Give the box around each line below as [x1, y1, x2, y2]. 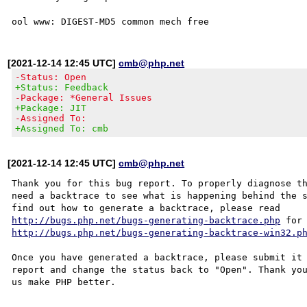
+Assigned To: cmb [15, 123, 109, 134]
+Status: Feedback [15, 82, 109, 93]
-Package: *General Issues [15, 92, 153, 103]
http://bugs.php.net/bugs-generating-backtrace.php [12, 214, 281, 225]
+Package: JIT [15, 102, 87, 113]
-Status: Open [15, 71, 87, 82]
